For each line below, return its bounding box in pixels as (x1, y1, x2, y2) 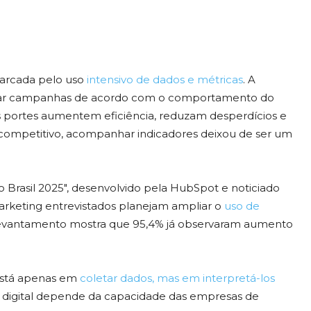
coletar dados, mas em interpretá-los (80, 271, 275, 285)
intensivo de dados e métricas (87, 73, 243, 87)
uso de (224, 199, 260, 213)
